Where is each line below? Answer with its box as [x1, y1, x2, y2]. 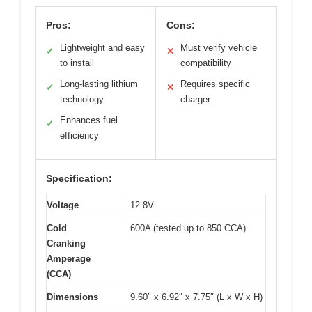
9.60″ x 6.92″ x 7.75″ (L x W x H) [130, 291, 263, 302]
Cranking [47, 237, 86, 249]
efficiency [60, 130, 99, 141]
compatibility [180, 57, 231, 68]
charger [180, 93, 210, 104]
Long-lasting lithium [60, 78, 138, 89]
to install [60, 57, 94, 68]
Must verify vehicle [180, 42, 257, 53]
